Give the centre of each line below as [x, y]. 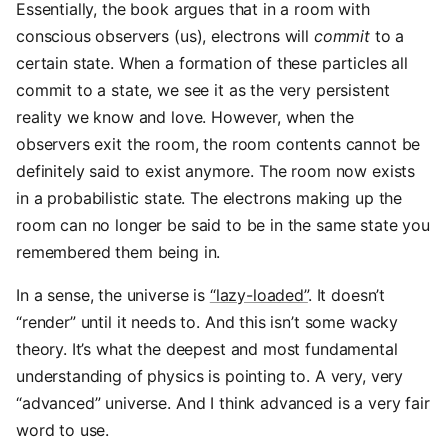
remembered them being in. [118, 252]
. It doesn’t [346, 295]
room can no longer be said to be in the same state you [223, 225]
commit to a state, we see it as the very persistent [203, 90]
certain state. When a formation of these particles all [212, 63]
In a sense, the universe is [113, 295]
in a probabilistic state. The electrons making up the [209, 198]
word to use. [63, 430]
